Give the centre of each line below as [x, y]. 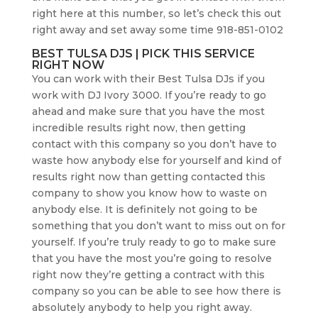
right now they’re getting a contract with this [148, 274]
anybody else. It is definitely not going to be [144, 209]
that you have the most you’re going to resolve [152, 258]
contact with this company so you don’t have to [154, 144]
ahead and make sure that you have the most [148, 111]
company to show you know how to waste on [149, 193]
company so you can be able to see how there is [156, 291]
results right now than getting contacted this [148, 176]
